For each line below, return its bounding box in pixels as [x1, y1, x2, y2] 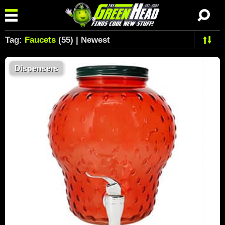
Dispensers [15, 64, 58, 73]
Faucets [25, 35, 56, 45]
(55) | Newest [56, 35, 110, 45]
